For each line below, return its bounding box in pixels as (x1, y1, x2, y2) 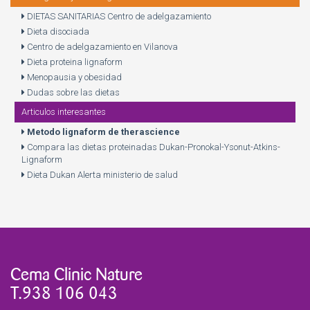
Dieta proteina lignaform (25, 56, 122, 67)
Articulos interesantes (21, 106, 106, 117)
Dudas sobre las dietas (25, 86, 120, 98)
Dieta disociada (25, 26, 89, 37)
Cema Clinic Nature (10, 266, 143, 276)
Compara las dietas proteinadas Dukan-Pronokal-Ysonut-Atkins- (25, 141, 280, 152)
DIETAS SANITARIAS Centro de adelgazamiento (25, 10, 211, 21)
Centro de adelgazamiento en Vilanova (25, 41, 178, 52)
